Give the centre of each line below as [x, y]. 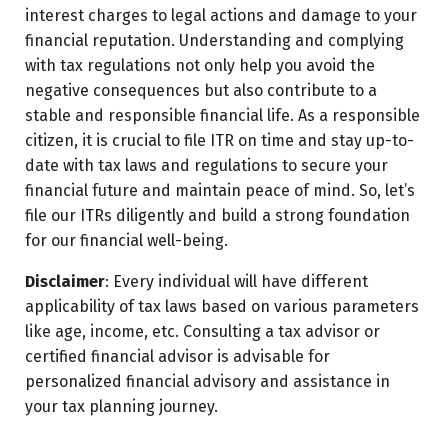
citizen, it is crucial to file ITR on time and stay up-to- [219, 140]
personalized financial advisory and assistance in [207, 381]
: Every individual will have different [236, 281]
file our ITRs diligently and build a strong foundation [217, 215]
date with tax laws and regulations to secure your [206, 165]
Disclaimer [65, 281]
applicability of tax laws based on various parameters [222, 306]
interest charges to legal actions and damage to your [221, 15]
